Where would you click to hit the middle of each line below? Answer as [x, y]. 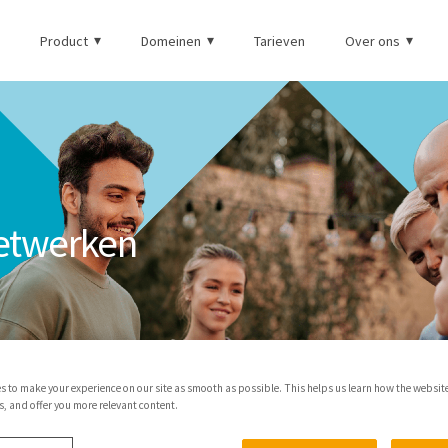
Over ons [372, 40]
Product [64, 40]
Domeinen [171, 40]
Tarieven [279, 40]
